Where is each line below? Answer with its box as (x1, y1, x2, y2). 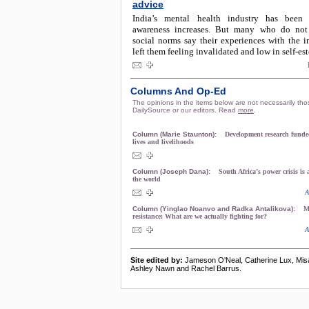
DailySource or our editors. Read (132, 106, 238, 114)
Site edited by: (130, 256, 183, 264)
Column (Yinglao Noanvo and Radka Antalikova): (132, 205, 297, 212)
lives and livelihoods (132, 138, 194, 146)
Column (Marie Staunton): (132, 130, 219, 138)
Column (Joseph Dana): (132, 168, 212, 175)
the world (132, 175, 161, 183)
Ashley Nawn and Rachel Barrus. (130, 264, 241, 272)
